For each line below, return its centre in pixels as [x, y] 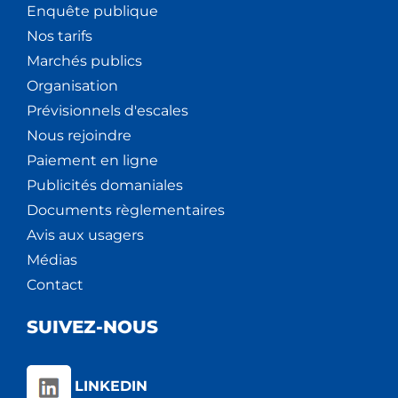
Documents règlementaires [126, 211]
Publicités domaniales [105, 186]
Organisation [72, 86]
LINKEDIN [111, 386]
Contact [55, 285]
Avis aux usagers [85, 235]
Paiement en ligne [92, 161]
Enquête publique [92, 12]
